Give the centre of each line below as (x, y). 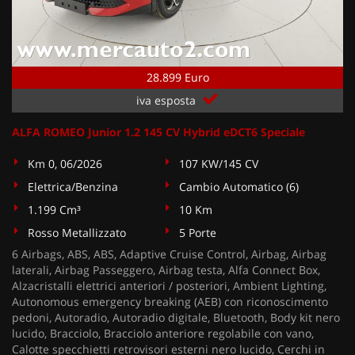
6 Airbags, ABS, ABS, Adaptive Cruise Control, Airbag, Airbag (169, 254)
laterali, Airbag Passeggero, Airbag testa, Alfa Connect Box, (166, 270)
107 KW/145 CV (219, 164)
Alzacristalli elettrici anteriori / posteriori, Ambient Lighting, (169, 286)
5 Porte (198, 233)
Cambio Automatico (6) (239, 187)
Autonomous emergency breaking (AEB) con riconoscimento (170, 302)
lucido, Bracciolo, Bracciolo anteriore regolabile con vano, (163, 333)
